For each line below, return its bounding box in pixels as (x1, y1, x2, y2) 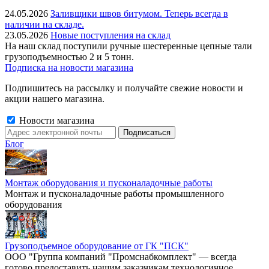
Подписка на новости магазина (5, 62, 133, 73)
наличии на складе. (5, 19, 84, 29)
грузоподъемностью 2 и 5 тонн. (5, 52, 134, 62)
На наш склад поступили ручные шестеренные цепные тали (5, 41, 252, 51)
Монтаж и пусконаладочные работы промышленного (5, 189, 224, 199)
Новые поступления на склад (50, 30, 171, 40)
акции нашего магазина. (5, 94, 104, 104)
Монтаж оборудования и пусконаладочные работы (5, 178, 213, 188)
